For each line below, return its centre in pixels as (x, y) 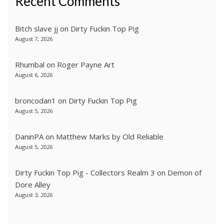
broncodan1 (35, 101)
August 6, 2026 (34, 75)
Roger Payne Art (86, 65)
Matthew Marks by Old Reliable (110, 137)
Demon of (184, 173)
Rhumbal (30, 65)
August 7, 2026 (34, 39)
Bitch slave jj (36, 29)
